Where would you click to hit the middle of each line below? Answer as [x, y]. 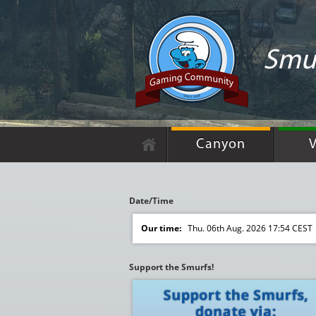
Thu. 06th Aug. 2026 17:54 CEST [250, 228]
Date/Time [151, 201]
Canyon [221, 145]
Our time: [161, 228]
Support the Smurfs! [171, 267]
